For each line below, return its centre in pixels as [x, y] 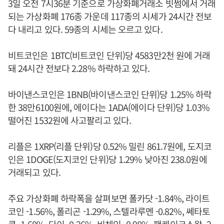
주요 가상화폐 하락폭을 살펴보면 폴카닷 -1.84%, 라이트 [109, 198]
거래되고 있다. [34, 172]
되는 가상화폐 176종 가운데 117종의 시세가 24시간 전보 [110, 16]
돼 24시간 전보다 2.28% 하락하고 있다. [79, 68]
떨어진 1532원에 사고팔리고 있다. [70, 120]
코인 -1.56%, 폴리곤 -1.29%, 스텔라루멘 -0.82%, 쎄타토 [109, 211]
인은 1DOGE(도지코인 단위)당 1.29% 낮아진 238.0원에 [107, 159]
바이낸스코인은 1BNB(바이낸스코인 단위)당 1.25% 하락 [110, 94]
